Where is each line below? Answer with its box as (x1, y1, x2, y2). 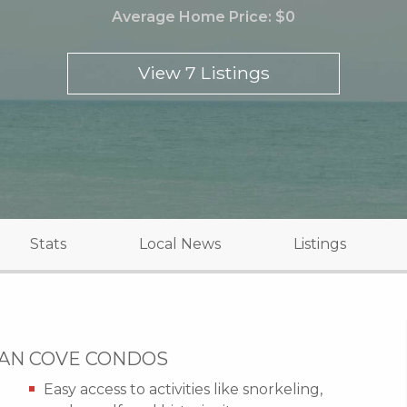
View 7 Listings (137, 62, 270, 84)
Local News (139, 234, 221, 253)
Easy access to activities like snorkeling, (43, 380, 323, 398)
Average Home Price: (112, 7, 275, 25)
